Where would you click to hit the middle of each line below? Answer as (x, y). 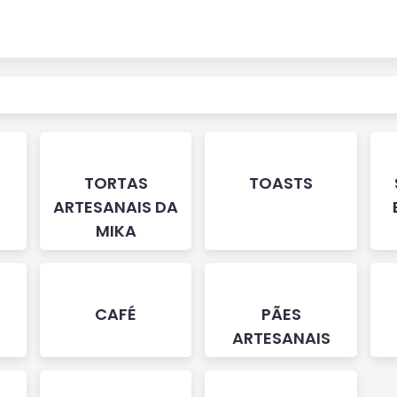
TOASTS (281, 183)
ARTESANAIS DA (116, 207)
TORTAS (116, 183)
